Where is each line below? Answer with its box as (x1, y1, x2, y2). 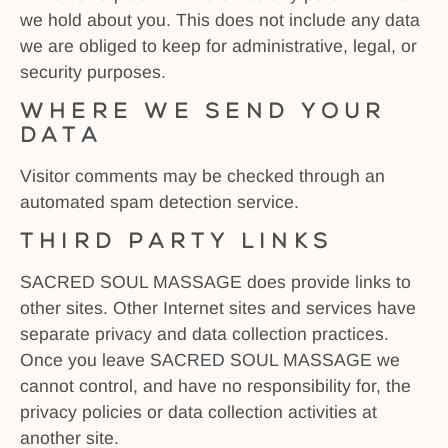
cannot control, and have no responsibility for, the (20, 376, 411, 397)
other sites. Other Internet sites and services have (20, 298, 416, 319)
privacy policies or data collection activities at (20, 402, 377, 423)
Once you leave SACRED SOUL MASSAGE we (20, 350, 400, 371)
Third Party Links (20, 229, 334, 254)
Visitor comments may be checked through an (20, 165, 385, 186)
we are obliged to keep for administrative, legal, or (20, 35, 417, 56)
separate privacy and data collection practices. (20, 324, 389, 345)
